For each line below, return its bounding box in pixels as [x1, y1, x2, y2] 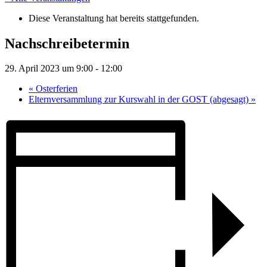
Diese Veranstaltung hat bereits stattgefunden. [29, 13, 199, 23]
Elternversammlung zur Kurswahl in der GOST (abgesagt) [29, 94, 251, 105]
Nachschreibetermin [5, 35, 129, 51]
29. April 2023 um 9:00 [5, 63, 93, 74]
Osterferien [33, 83, 77, 94]
